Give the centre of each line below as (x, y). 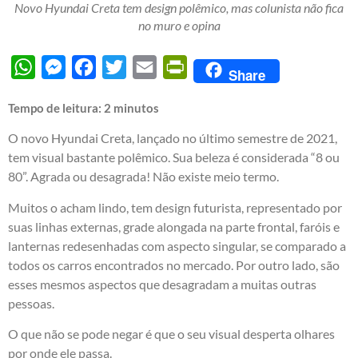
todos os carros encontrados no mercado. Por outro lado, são (174, 265)
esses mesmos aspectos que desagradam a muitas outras (162, 284)
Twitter (146, 67)
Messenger (96, 67)
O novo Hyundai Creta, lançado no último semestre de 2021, (173, 138)
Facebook (123, 67)
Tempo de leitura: (56, 108)
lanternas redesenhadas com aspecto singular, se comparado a (177, 245)
